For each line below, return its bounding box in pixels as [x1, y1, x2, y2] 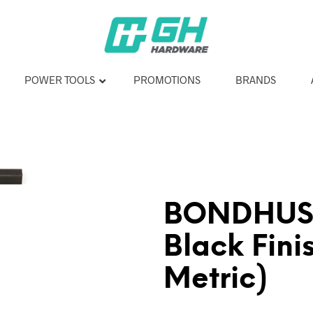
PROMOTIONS [133, 73, 201, 86]
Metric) [163, 265, 268, 295]
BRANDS [235, 73, 276, 86]
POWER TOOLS [24, 73, 95, 86]
